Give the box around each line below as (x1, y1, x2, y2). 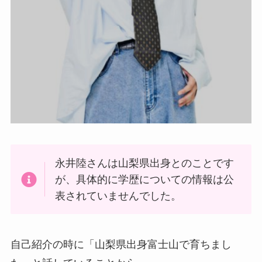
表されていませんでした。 (55, 189, 182, 202)
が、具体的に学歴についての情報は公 (55, 173, 235, 185)
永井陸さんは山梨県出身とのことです (55, 157, 235, 169)
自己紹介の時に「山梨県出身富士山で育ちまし (10, 239, 232, 251)
